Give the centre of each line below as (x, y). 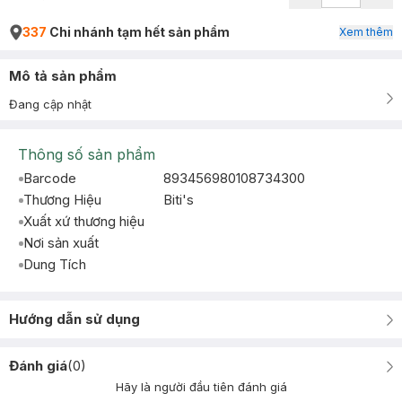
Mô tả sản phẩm (63, 76)
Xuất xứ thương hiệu (84, 221)
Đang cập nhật (50, 104)
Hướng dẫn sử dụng (74, 319)
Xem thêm (366, 32)
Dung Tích (55, 264)
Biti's (179, 200)
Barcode (50, 178)
